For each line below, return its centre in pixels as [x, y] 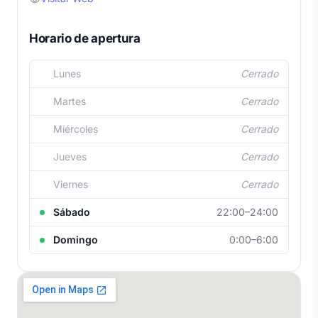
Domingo [74, 239]
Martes [68, 101]
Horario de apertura [85, 38]
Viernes [69, 184]
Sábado [70, 212]
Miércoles [74, 128]
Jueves [68, 156]
